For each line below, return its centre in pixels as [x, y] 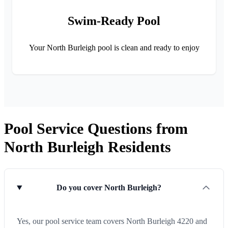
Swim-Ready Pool [114, 21]
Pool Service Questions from [96, 128]
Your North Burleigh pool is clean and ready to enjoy [114, 47]
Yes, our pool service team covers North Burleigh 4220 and [112, 221]
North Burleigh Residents [88, 147]
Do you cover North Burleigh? [109, 188]
